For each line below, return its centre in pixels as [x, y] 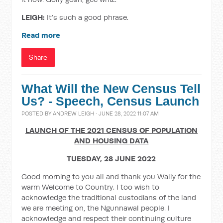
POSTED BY [37, 113]
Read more [41, 35]
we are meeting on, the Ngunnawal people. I [96, 208]
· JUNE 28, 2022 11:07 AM [127, 113]
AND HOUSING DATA [111, 141]
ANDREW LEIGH [74, 113]
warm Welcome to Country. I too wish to [91, 187]
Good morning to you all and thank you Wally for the [111, 176]
